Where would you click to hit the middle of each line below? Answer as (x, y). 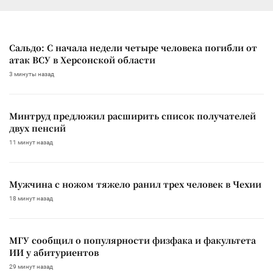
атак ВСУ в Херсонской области (82, 59)
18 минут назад (31, 198)
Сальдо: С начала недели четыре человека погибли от (133, 47)
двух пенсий (37, 128)
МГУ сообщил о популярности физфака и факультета (133, 240)
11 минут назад (31, 142)
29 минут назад (31, 266)
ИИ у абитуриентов (54, 252)
